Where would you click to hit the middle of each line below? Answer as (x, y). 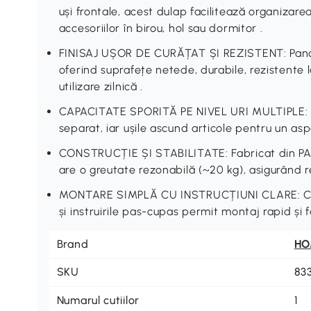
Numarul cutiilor (98, 300)
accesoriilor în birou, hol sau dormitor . (161, 28)
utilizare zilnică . (101, 86)
